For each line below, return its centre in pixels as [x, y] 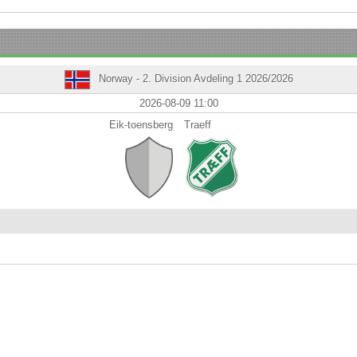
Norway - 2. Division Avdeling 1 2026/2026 [194, 78]
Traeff [198, 124]
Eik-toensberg [141, 124]
